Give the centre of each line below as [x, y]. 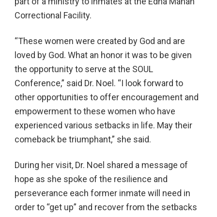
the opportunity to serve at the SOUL [84, 69]
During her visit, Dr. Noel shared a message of [101, 165]
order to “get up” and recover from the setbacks [106, 207]
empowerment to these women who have [95, 111]
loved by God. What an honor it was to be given [103, 55]
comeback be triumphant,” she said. [83, 139]
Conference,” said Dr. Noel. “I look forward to [99, 83]
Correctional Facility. [53, 15]
